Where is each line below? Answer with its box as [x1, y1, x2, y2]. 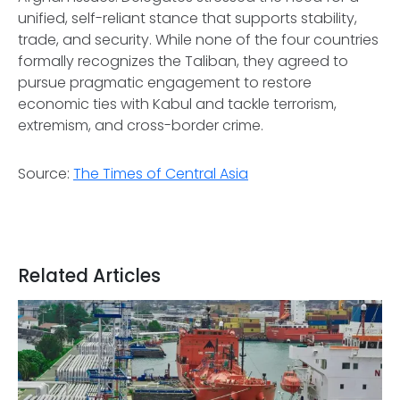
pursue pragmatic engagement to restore [18, 72, 312, 93]
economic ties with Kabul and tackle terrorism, [18, 94, 337, 114]
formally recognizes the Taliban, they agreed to [18, 51, 348, 71]
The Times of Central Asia [73, 163, 248, 184]
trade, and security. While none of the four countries [18, 29, 379, 50]
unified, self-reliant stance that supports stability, [18, 8, 357, 29]
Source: [18, 163, 73, 184]
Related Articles [18, 263, 161, 288]
